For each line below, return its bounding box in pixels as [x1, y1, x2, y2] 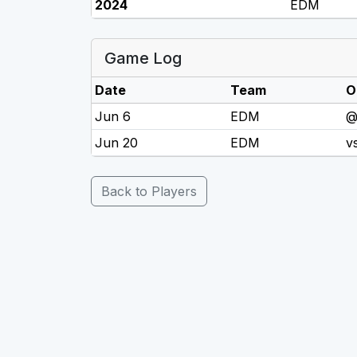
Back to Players [101, 183, 197, 199]
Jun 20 [95, 135, 138, 151]
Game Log [104, 48, 182, 68]
